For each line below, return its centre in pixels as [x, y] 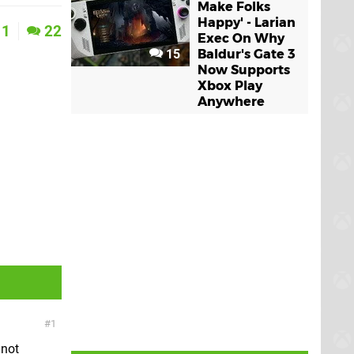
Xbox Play [230, 86]
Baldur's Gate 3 [247, 54]
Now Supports [244, 70]
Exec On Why [241, 38]
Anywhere [231, 102]
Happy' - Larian [247, 23]
